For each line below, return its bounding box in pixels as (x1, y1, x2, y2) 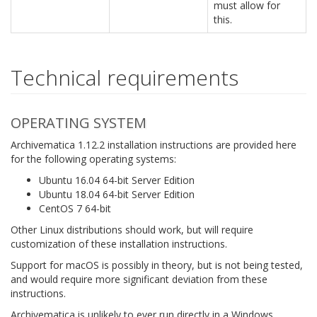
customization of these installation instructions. (11, 237, 227, 250)
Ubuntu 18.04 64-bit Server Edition (39, 188, 195, 201)
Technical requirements (11, 63, 238, 92)
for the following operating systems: (11, 152, 176, 166)
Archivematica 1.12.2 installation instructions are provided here (11, 138, 296, 151)
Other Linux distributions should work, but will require (11, 223, 253, 236)
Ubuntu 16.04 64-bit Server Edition (39, 173, 195, 187)
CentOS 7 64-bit (39, 202, 111, 215)
